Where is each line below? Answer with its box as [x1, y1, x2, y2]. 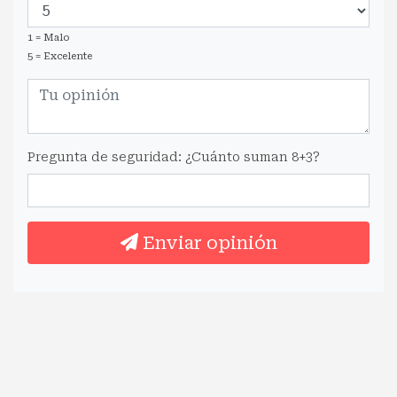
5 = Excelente [27, 50, 92, 62]
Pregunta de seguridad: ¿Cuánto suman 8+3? [27, 149, 320, 164]
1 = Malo [27, 31, 69, 43]
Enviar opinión [137, 231, 277, 253]
